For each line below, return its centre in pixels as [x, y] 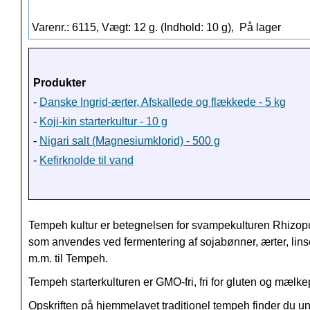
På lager [259, 28]
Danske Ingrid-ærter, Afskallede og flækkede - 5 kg [163, 102]
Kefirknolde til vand [86, 161]
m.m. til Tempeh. [68, 259]
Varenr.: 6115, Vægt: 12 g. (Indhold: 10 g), [134, 28]
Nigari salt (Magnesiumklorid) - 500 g [130, 141]
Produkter [60, 83]
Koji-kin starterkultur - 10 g [103, 122]
